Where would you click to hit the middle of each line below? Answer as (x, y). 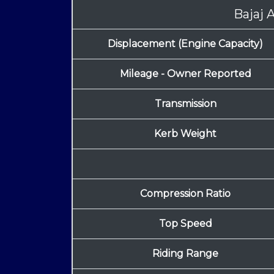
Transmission (185, 103)
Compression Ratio (185, 193)
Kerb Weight (185, 133)
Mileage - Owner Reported (185, 73)
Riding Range (185, 253)
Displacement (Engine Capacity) (185, 43)
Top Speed (185, 223)
